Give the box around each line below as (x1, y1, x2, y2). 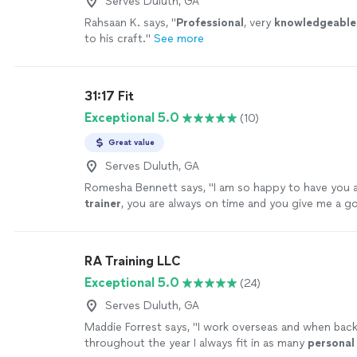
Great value (108, 137, 155, 147)
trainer (84, 197, 121, 210)
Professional (176, 16, 244, 29)
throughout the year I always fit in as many (84, 336, 308, 350)
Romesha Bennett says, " (84, 181, 214, 194)
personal (308, 336, 355, 350)
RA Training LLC (84, 253, 181, 269)
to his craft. (84, 32, 146, 45)
